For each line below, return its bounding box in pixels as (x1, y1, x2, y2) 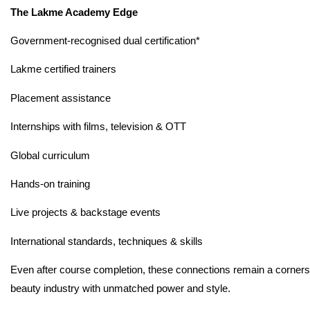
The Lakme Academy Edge (10, 6, 138, 18)
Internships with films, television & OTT (10, 120, 186, 133)
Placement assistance (10, 91, 111, 104)
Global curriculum (10, 149, 90, 161)
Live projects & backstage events (10, 206, 161, 219)
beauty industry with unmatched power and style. (10, 282, 230, 295)
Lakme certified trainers (10, 63, 116, 75)
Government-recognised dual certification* (10, 34, 200, 46)
